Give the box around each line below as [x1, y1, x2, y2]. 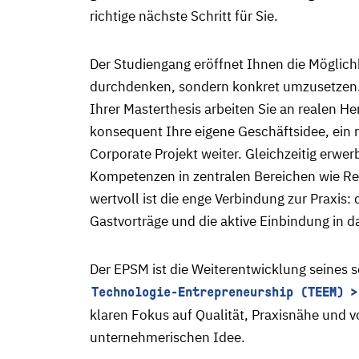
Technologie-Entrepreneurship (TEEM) [91, 284, 344, 300]
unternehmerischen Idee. [90, 329, 245, 346]
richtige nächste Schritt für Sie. [90, 7, 278, 25]
